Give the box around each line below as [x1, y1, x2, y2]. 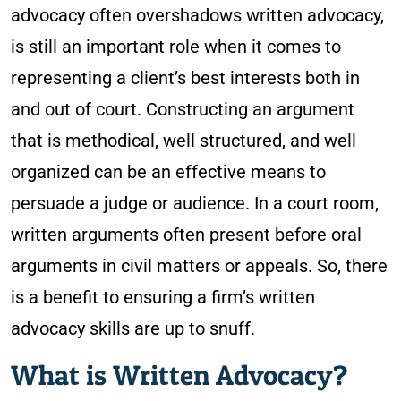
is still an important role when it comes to [11, 36, 341, 57]
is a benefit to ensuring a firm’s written [11, 286, 315, 308]
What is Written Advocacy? [11, 358, 347, 392]
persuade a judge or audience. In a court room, [11, 192, 379, 214]
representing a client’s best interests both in [11, 67, 360, 89]
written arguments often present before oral [11, 224, 362, 245]
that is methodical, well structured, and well [11, 130, 356, 151]
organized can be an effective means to [11, 161, 326, 183]
